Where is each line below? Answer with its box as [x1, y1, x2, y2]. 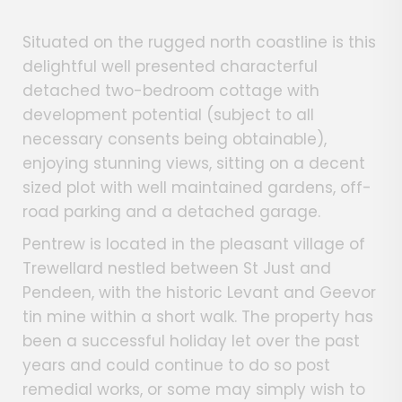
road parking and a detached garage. [22, 201, 320, 223]
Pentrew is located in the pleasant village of [22, 233, 365, 256]
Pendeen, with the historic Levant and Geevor [22, 282, 376, 304]
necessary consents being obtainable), [22, 128, 327, 151]
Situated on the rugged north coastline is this [22, 31, 376, 54]
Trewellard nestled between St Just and [22, 258, 331, 280]
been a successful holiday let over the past [22, 330, 360, 353]
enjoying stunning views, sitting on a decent [22, 153, 365, 175]
